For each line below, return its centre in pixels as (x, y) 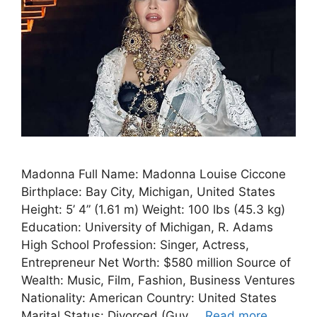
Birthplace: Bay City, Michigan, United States (148, 192)
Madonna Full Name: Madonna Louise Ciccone (154, 174)
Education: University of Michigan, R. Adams (147, 227)
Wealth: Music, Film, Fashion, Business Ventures (158, 281)
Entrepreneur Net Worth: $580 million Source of (156, 263)
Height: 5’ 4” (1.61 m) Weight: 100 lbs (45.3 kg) (153, 210)
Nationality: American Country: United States (149, 298)
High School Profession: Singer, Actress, (135, 245)
